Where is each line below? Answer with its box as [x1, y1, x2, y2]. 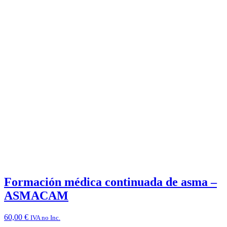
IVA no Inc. [30, 213, 60, 221]
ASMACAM [4, 188, 68, 202]
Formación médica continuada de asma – [4, 175, 217, 188]
